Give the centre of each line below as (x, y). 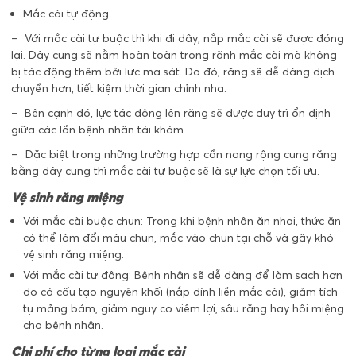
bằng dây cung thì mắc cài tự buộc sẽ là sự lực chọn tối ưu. (165, 170)
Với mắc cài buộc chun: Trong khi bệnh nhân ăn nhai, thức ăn (182, 221)
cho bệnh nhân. (63, 325)
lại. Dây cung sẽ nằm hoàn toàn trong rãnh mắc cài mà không (174, 54)
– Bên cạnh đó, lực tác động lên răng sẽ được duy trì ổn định (171, 112)
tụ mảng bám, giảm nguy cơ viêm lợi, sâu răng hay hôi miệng (184, 309)
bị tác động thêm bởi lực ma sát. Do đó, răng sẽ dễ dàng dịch (173, 71)
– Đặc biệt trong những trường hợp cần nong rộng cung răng (174, 154)
